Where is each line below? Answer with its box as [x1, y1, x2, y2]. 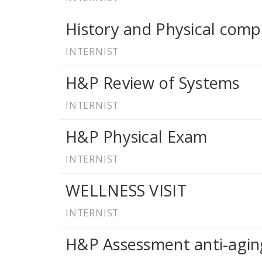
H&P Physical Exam [65, 126, 208, 148]
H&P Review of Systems [65, 72, 240, 94]
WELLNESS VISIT [65, 180, 187, 202]
